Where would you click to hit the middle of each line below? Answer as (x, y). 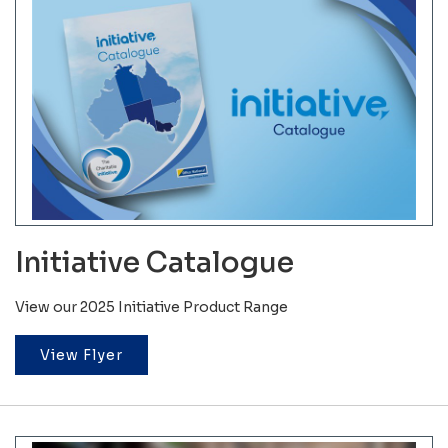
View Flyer (81, 354)
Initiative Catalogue (154, 262)
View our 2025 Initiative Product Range (151, 306)
